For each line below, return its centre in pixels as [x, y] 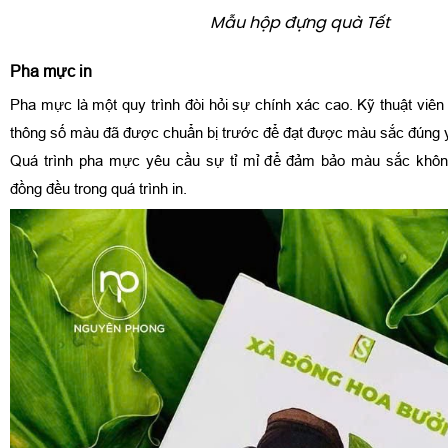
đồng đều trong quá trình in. [98, 188]
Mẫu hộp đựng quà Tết [300, 23]
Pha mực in [51, 70]
